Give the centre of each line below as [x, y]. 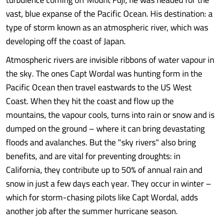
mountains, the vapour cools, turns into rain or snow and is [110, 115]
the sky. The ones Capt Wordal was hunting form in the [104, 73]
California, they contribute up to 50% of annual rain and [104, 170]
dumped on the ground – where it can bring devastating [105, 128]
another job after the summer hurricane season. [92, 211]
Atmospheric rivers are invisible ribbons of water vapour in [110, 60]
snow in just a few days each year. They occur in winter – [109, 183]
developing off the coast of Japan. [66, 41]
